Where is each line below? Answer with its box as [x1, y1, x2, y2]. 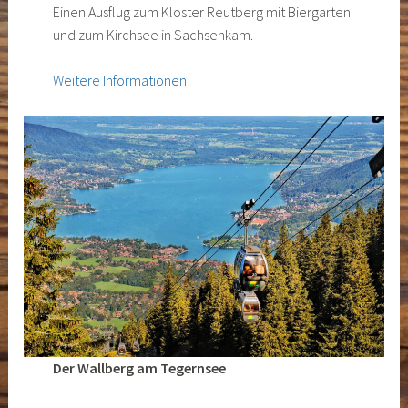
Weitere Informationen [52, 71, 187, 90]
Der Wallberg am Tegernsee [52, 358, 226, 377]
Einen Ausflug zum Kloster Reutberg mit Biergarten [52, 2, 351, 21]
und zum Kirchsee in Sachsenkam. [52, 25, 253, 44]
